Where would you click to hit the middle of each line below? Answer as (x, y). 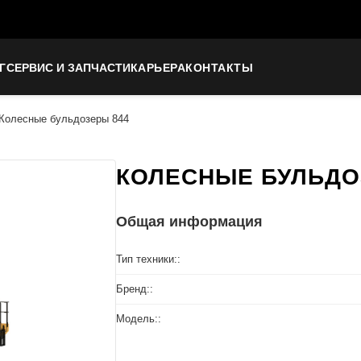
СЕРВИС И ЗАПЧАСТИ (68, 67)
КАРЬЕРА (158, 67)
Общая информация (189, 222)
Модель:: (139, 319)
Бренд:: (135, 289)
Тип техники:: (148, 259)
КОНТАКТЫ (219, 67)
